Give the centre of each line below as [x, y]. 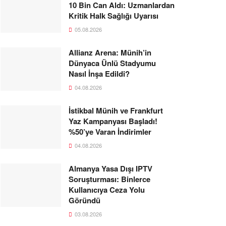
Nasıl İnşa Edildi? [99, 74]
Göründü [84, 200]
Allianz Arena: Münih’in [110, 52]
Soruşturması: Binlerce [109, 179]
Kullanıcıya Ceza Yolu [107, 190]
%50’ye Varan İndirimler [110, 132]
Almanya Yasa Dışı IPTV [110, 168]
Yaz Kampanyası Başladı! [113, 121]
